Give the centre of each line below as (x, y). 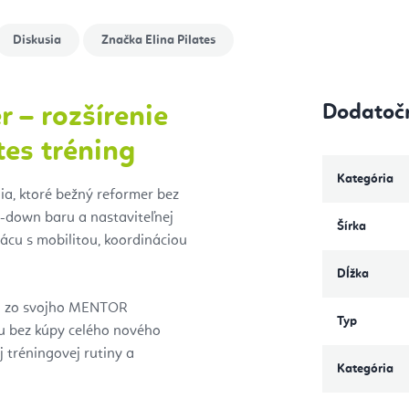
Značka (122, 40)
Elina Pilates (179, 40)
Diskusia (37, 40)
